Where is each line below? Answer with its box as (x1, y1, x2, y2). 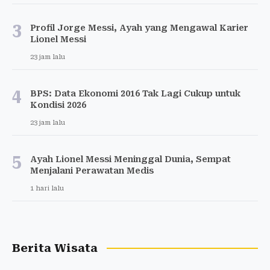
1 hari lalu (30, 184, 64, 192)
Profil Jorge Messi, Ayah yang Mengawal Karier (30, 22, 248, 33)
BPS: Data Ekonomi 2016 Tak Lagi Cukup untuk (30, 88, 240, 98)
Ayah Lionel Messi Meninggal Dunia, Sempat (30, 154, 231, 164)
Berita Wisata (12, 241, 98, 255)
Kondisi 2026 (30, 99, 86, 110)
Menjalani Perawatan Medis (30, 165, 154, 175)
